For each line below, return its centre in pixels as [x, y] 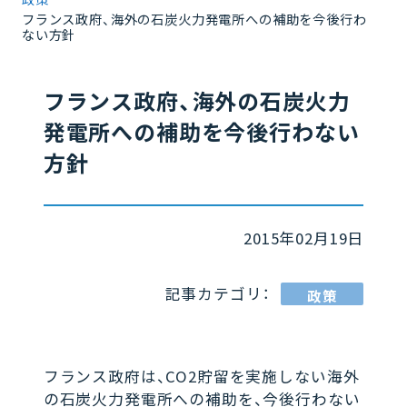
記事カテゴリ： [218, 294]
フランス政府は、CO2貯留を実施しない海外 [201, 377]
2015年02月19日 [304, 238]
